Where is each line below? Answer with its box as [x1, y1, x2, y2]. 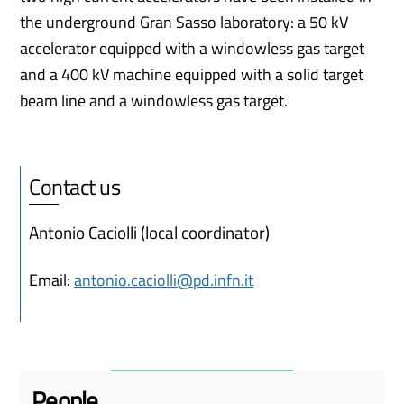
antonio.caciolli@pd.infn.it [74, 268, 254, 293]
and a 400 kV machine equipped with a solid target [20, 61, 364, 87]
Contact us [29, 170, 121, 203]
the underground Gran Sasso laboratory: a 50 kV [20, 9, 349, 34]
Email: [29, 268, 75, 293]
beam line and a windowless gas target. [20, 87, 289, 113]
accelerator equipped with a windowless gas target [20, 35, 365, 60]
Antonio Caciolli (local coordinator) [29, 219, 271, 247]
